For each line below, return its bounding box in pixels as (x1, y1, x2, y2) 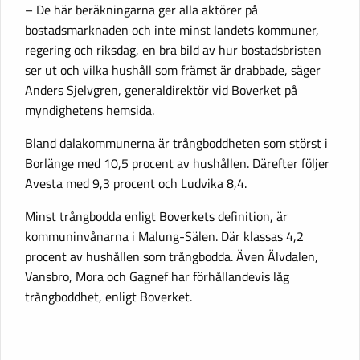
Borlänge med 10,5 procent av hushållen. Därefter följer (25, 153, 329, 174)
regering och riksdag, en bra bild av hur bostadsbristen (25, 40, 321, 60)
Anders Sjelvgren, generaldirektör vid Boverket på (25, 80, 297, 100)
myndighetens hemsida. (25, 100, 154, 121)
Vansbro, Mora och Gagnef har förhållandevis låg (25, 267, 289, 287)
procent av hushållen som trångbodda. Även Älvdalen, (25, 247, 318, 267)
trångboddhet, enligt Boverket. (25, 287, 192, 307)
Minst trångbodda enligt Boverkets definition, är (25, 207, 288, 227)
